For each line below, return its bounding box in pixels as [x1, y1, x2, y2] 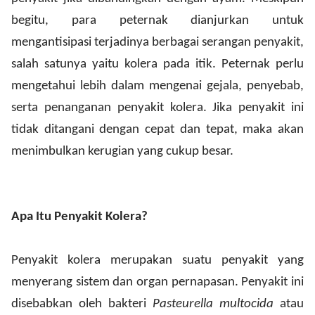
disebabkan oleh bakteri [11, 297, 153, 311]
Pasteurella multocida [153, 297, 274, 311]
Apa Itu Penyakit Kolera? [11, 210, 148, 224]
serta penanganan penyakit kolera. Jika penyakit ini [11, 101, 304, 115]
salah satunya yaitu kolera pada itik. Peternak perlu [11, 58, 304, 71]
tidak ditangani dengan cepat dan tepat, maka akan [11, 123, 304, 136]
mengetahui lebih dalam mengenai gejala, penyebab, [11, 79, 304, 93]
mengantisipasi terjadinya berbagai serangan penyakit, [11, 36, 304, 49]
